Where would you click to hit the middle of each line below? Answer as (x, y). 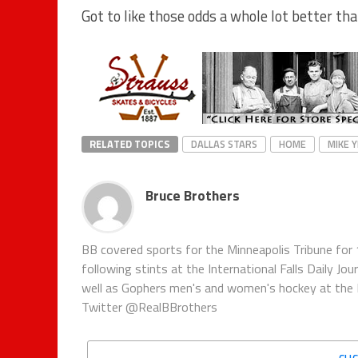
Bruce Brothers (193, 195)
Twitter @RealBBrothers (149, 306)
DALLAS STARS (224, 143)
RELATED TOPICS (130, 143)
